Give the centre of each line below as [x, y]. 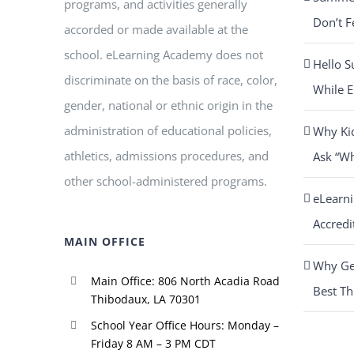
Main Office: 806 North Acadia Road [185, 281]
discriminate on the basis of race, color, [171, 80]
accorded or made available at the [156, 29]
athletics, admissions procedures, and [167, 156]
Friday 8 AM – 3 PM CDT [153, 343]
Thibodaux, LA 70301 [145, 299]
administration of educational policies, [168, 130]
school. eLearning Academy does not [164, 55]
